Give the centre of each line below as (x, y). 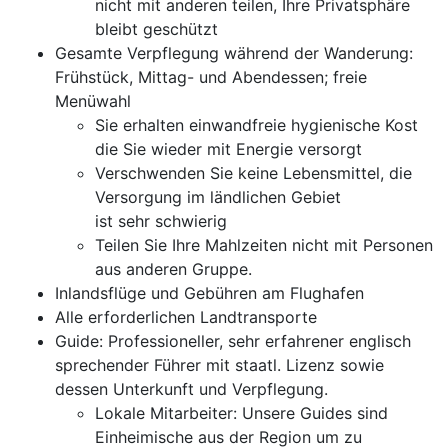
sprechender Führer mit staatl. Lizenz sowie (219, 365)
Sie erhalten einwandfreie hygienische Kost (256, 125)
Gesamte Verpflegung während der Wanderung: (234, 53)
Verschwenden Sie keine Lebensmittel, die (253, 173)
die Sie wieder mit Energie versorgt (228, 149)
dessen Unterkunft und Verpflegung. (191, 389)
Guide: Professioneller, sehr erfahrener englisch (233, 341)
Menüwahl (93, 101)
